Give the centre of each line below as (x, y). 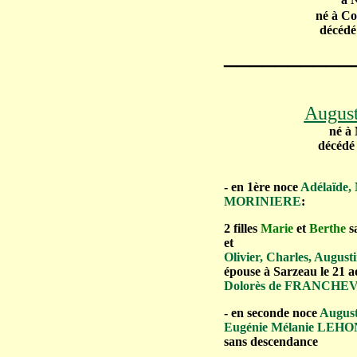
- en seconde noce (271, 313)
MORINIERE (263, 201)
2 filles (241, 228)
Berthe (328, 228)
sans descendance (271, 341)
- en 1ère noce (262, 187)
